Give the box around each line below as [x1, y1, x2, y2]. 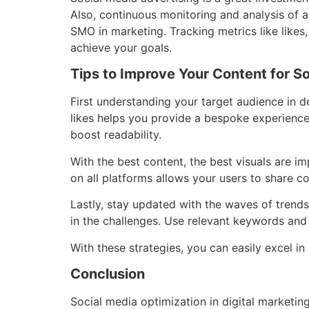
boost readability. [70, 128, 161, 142]
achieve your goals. [70, 40, 172, 54]
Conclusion [70, 265, 145, 282]
